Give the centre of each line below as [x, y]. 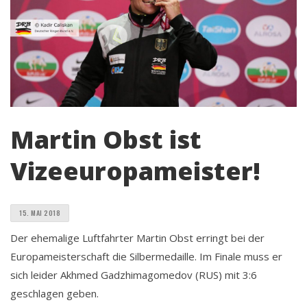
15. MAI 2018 [40, 212]
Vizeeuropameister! [135, 171]
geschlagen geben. [54, 293]
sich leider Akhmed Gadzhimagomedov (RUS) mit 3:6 [134, 274]
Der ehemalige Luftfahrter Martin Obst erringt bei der [137, 237]
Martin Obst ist [106, 139]
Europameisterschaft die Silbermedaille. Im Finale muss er [146, 256]
